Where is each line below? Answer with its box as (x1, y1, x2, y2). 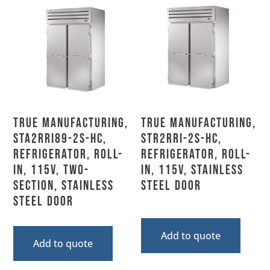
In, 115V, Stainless (141, 162, 243, 178)
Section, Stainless (13, 177, 115, 194)
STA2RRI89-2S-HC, (13, 130, 107, 147)
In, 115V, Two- (13, 162, 90, 178)
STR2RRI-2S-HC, (141, 130, 222, 147)
